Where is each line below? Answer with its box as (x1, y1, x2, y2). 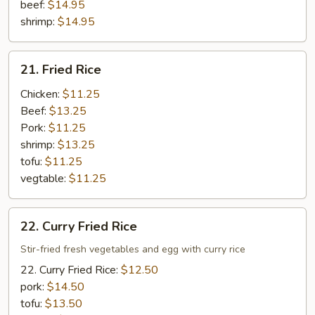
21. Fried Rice (20, 61, 101, 78)
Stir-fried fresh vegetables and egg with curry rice (20, 243, 245, 256)
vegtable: (20, 171, 69, 186)
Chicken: (20, 86, 63, 102)
